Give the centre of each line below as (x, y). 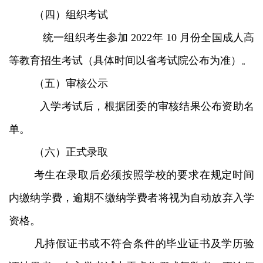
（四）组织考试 (71, 14)
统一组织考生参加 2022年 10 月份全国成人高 (144, 37)
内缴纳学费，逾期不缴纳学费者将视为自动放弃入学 (131, 198)
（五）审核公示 (71, 83)
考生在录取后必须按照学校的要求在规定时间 (144, 175)
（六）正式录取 (71, 152)
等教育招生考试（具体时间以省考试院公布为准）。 (130, 60)
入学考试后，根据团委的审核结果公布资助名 (144, 106)
